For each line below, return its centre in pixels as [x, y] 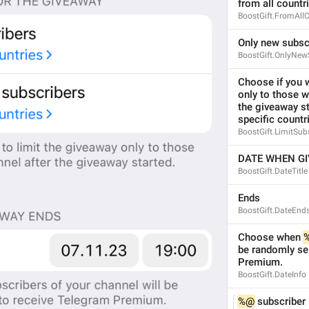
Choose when [271, 237]
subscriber [280, 301]
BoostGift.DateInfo [272, 275]
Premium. [260, 262]
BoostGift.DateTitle [273, 171]
